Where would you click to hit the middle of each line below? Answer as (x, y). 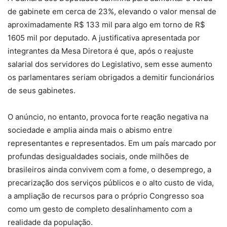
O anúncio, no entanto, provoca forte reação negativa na (108, 117)
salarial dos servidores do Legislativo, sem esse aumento (110, 64)
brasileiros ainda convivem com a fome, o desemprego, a (109, 170)
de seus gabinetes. (42, 91)
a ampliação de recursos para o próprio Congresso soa (106, 196)
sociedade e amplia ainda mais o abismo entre (90, 130)
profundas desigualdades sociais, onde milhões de (98, 157)
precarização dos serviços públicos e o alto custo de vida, (111, 183)
